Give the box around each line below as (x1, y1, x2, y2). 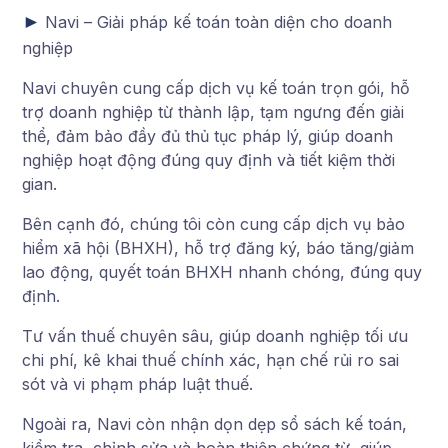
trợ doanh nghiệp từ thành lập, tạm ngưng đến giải (22, 102, 404, 123)
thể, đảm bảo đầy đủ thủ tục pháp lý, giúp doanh (22, 126, 393, 147)
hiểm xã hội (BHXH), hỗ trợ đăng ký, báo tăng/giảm (22, 238, 414, 259)
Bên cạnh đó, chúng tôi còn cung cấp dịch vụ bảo (22, 214, 405, 235)
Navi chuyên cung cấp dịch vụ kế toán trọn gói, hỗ (22, 78, 410, 99)
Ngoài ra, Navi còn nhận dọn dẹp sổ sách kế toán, (22, 414, 407, 435)
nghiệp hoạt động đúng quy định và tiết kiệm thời (22, 150, 395, 171)
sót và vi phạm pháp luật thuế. (22, 374, 253, 395)
